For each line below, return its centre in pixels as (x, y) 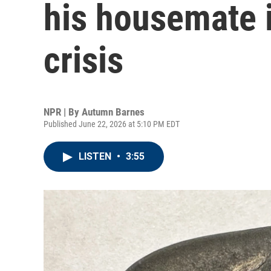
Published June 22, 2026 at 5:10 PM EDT (112, 124)
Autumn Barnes (113, 112)
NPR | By (63, 112)
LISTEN (96, 156)
